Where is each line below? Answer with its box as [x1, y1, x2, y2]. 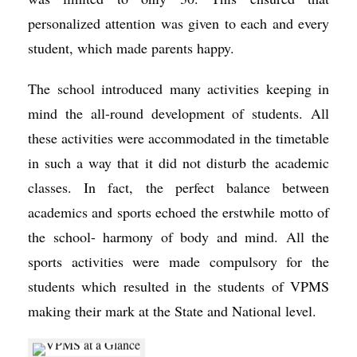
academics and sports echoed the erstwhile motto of [28, 202, 329, 222]
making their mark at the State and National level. [28, 301, 316, 320]
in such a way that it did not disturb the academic [28, 153, 329, 172]
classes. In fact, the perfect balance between [28, 178, 329, 197]
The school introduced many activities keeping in [28, 79, 329, 98]
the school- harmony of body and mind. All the [28, 227, 329, 246]
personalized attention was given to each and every [28, 14, 329, 33]
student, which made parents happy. [28, 38, 234, 57]
